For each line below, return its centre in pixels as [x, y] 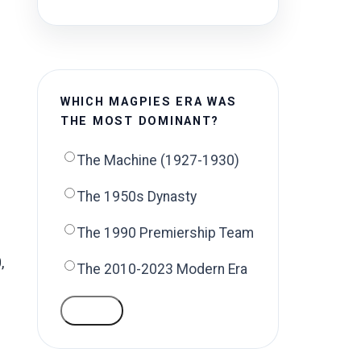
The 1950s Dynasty [137, 197]
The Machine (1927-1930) [158, 160]
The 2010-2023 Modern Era [162, 269]
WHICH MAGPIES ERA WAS [149, 102]
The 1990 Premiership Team [166, 233]
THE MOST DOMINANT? [140, 121]
